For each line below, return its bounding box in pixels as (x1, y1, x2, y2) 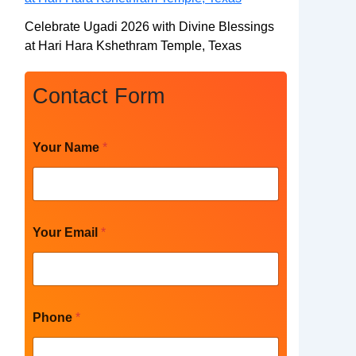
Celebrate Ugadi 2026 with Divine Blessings (25, 19, 274, 33)
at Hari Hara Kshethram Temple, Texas (25, 38, 242, 52)
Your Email (33, 225, 101, 239)
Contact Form (33, 83, 164, 108)
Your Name (33, 140, 103, 154)
